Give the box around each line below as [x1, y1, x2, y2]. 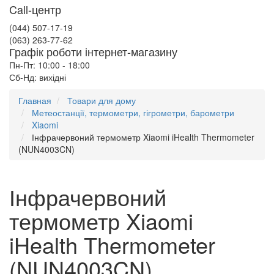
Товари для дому [67, 94, 136, 106]
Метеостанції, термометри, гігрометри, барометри [32, 106, 234, 119]
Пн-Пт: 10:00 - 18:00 [9, 59, 90, 71]
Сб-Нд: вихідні [9, 71, 66, 83]
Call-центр [9, 1, 61, 17]
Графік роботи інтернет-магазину [9, 43, 177, 59]
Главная [18, 94, 51, 106]
